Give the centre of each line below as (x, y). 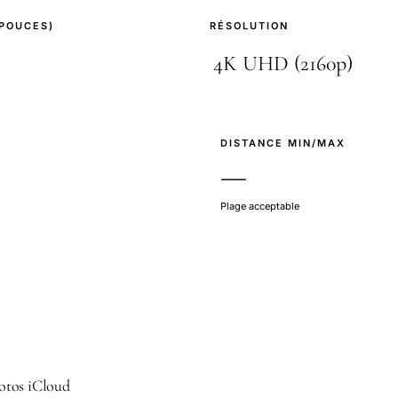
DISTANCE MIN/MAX (283, 143)
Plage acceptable (260, 206)
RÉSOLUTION (249, 26)
